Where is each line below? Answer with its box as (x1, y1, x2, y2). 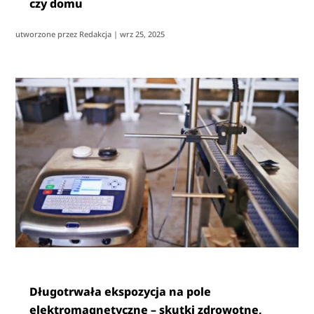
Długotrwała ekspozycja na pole (29, 284, 212, 300)
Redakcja (79, 29, 112, 40)
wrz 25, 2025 (120, 29, 165, 40)
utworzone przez (15, 29, 80, 40)
